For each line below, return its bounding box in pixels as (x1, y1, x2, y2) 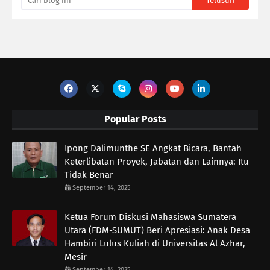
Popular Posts (104, 113, 166, 125)
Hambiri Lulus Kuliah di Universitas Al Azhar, (64, 238, 245, 250)
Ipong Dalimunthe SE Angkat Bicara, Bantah (64, 143, 242, 154)
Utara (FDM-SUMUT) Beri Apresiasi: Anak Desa (64, 225, 250, 236)
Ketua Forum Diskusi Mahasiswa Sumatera (64, 212, 236, 223)
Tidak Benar (64, 169, 113, 181)
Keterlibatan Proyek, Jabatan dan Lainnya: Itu (64, 156, 249, 168)
